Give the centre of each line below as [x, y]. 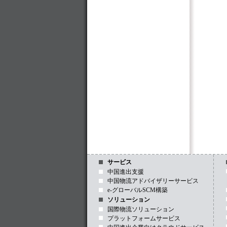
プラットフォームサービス [144, 218]
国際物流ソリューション [141, 209]
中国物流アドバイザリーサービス [153, 181]
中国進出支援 [125, 172]
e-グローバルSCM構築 [137, 190]
